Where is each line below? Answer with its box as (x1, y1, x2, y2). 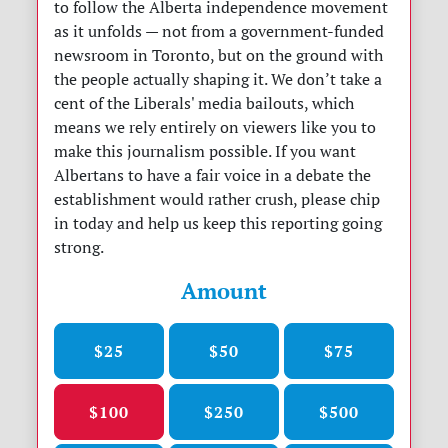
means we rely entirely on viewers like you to (54, 117, 377, 138)
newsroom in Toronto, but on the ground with (54, 45, 384, 66)
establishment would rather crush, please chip (54, 189, 381, 210)
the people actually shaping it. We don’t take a (54, 69, 383, 90)
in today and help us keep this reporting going (54, 213, 383, 234)
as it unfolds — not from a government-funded (54, 21, 385, 42)
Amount (181, 276, 267, 306)
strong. (54, 237, 105, 258)
